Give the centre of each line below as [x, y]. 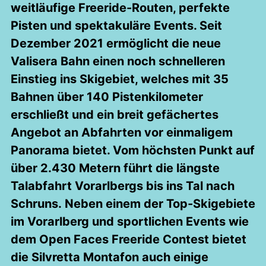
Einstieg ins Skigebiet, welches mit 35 [120, 79]
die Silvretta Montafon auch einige [110, 257]
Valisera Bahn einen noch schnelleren [118, 61]
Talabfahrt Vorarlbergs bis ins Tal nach [123, 186]
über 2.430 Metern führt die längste [115, 168]
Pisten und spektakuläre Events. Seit [116, 26]
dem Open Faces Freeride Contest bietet [129, 239]
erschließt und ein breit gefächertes [115, 115]
